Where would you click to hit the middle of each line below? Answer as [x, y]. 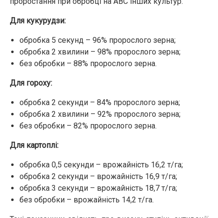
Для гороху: [31, 83]
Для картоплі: [34, 145]
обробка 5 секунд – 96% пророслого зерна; [98, 40]
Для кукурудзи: [38, 21]
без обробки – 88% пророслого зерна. [88, 64]
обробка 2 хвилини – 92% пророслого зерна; [100, 114]
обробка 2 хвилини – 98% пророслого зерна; [100, 52]
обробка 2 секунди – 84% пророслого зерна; [100, 102]
